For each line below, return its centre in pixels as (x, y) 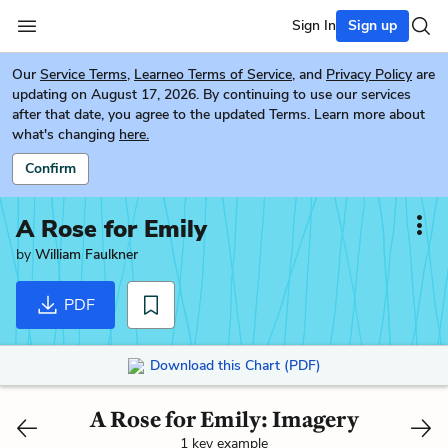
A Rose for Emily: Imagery (224, 419)
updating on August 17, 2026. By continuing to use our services (211, 94)
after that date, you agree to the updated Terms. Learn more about (218, 114)
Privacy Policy (369, 74)
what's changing (63, 134)
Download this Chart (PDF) (235, 365)
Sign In (314, 25)
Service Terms (83, 74)
